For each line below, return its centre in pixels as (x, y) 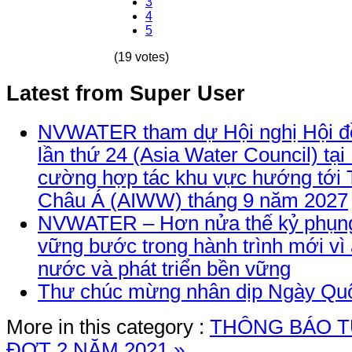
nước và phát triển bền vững (164, 269)
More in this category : (105, 327)
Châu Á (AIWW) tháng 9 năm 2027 (193, 201)
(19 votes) (141, 57)
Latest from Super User (126, 93)
